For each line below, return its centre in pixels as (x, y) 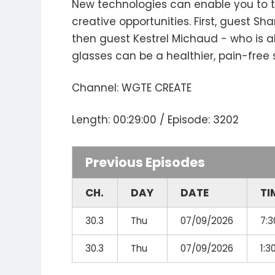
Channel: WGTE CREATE (132, 88)
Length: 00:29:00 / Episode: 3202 (156, 120)
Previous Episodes (145, 162)
